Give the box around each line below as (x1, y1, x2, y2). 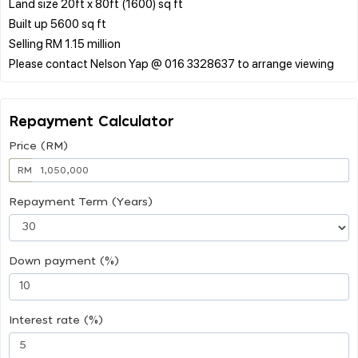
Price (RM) (9, 140, 68, 152)
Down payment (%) (9, 255, 119, 267)
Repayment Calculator (9, 114, 174, 129)
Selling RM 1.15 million (9, 34, 121, 51)
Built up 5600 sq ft (9, 14, 106, 31)
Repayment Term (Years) (9, 196, 153, 208)
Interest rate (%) (9, 314, 103, 326)
